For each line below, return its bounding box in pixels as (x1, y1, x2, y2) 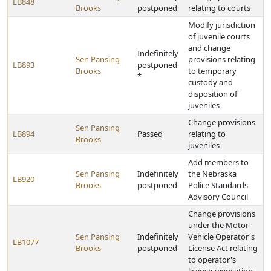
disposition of (188, 88, 237, 99)
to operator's (188, 254, 236, 265)
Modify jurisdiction (188, 19, 255, 30)
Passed (137, 128, 163, 139)
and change (188, 42, 230, 53)
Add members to (188, 157, 249, 168)
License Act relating (188, 243, 258, 253)
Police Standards (188, 180, 248, 191)
